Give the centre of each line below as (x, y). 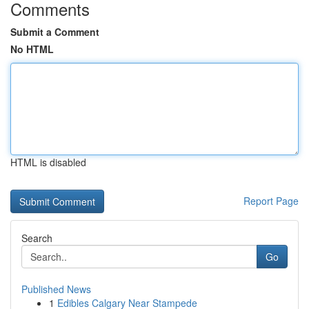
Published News (56, 289)
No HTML (32, 49)
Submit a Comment (55, 32)
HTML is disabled (48, 162)
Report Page (271, 201)
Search (37, 238)
